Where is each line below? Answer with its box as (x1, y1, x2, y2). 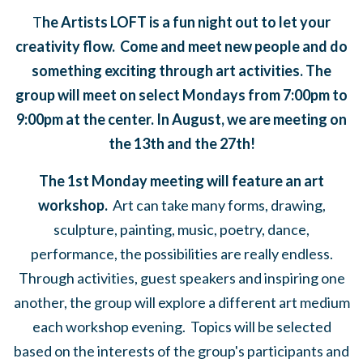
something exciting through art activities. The (32, 62, 331, 80)
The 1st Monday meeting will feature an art (39, 172, 324, 190)
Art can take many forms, (107, 196, 271, 215)
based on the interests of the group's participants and (14, 342, 349, 361)
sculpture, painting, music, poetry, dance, (53, 220, 310, 239)
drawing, (270, 196, 326, 215)
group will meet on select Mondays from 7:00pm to (15, 86, 348, 105)
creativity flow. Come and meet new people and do (15, 37, 348, 56)
